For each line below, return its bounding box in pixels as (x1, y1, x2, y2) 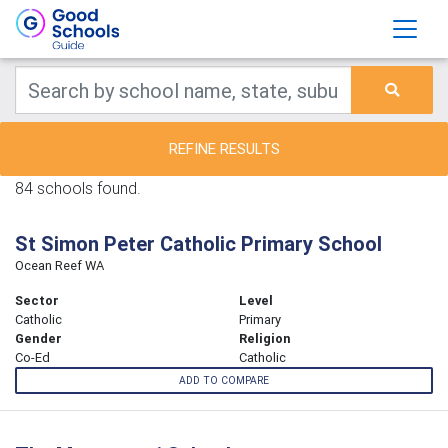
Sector (15, 292, 59, 309)
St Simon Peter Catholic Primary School (15, 231, 382, 256)
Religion (239, 330, 291, 347)
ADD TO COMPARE (179, 374, 269, 388)
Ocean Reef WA (15, 257, 104, 274)
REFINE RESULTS (168, 139, 280, 158)
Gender (15, 330, 62, 347)
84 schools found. (15, 178, 141, 198)
